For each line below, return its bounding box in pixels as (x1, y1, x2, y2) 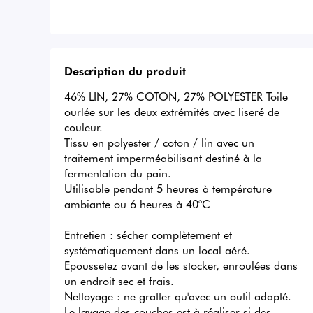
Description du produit (64, 63, 186, 78)
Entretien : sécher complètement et (64, 226, 232, 242)
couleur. (64, 119, 103, 135)
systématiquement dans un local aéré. (64, 242, 250, 258)
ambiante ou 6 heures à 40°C (64, 196, 210, 212)
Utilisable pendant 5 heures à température (64, 180, 272, 196)
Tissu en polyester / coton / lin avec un (64, 134, 254, 150)
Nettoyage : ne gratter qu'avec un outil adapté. (64, 288, 291, 304)
